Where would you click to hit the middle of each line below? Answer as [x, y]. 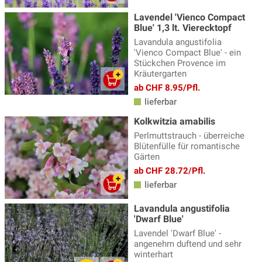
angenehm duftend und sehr [188, 244]
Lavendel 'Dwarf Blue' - [177, 233]
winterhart [154, 254]
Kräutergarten [160, 74]
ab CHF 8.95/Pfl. [167, 88]
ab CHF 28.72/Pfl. [170, 171]
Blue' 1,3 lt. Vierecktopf [183, 28]
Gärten [147, 157]
